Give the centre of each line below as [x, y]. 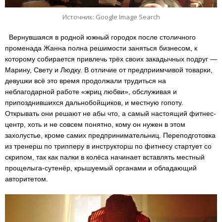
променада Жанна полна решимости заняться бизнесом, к [101, 48]
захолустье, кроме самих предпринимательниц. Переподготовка [110, 135]
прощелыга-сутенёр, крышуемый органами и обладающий [101, 168]
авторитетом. [27, 179]
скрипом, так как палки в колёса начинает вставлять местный [105, 157]
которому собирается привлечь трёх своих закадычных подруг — [111, 59]
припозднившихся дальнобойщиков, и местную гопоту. [94, 102]
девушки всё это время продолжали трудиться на [85, 81]
